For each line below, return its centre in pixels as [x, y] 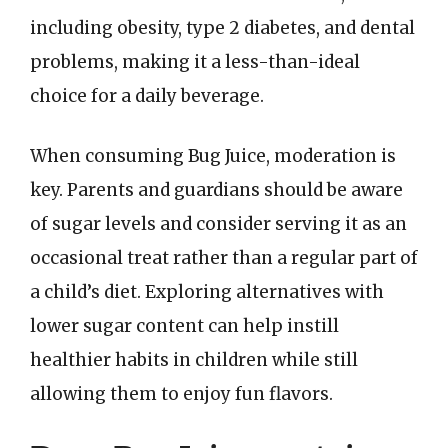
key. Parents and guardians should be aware [216, 189]
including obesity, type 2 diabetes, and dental [222, 28]
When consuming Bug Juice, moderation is [213, 155]
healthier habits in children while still [194, 359]
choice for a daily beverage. [147, 96]
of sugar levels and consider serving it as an [218, 223]
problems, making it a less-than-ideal [195, 62]
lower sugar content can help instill [184, 325]
